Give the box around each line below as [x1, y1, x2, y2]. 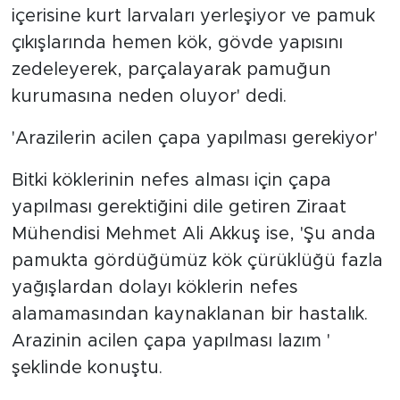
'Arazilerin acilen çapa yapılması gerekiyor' [11, 129, 378, 147]
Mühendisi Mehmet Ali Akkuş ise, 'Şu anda [11, 224, 376, 243]
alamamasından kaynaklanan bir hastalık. [11, 304, 368, 323]
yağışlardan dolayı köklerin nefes [11, 278, 298, 296]
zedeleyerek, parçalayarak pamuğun [11, 60, 331, 79]
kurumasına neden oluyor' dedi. [11, 87, 287, 105]
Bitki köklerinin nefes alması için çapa [11, 171, 331, 189]
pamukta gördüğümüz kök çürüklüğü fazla [11, 251, 383, 270]
